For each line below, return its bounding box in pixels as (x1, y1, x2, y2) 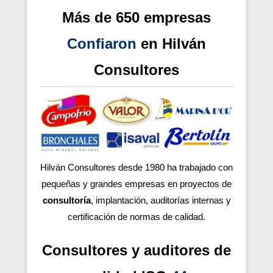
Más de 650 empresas (62, 9, 211, 26)
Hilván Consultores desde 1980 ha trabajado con (40, 161, 233, 172)
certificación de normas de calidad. (68, 211, 205, 222)
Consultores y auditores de (42, 241, 231, 258)
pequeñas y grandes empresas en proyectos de (41, 178, 232, 189)
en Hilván (136, 35, 206, 52)
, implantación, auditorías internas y (90, 194, 231, 205)
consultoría (42, 194, 91, 205)
